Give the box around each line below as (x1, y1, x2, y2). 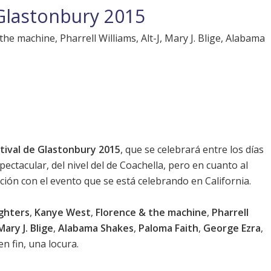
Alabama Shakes (58, 221, 134, 235)
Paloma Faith (139, 221, 198, 235)
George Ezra (203, 221, 261, 235)
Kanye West (34, 206, 91, 220)
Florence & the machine (96, 206, 207, 220)
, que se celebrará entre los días (120, 143, 264, 157)
